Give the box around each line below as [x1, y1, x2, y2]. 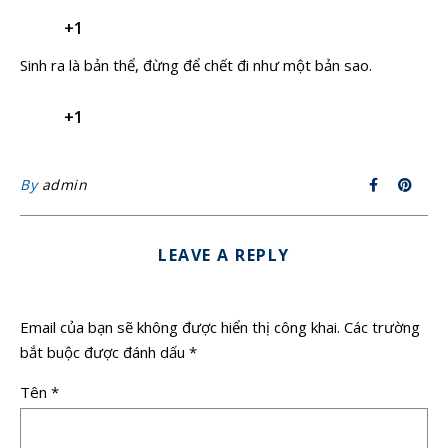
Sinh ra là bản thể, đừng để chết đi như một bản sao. [28, 55, 372, 75]
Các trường [344, 317, 420, 337]
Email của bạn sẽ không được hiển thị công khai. [20, 317, 340, 337]
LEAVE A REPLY [158, 244, 290, 266]
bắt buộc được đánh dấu [20, 342, 189, 362]
